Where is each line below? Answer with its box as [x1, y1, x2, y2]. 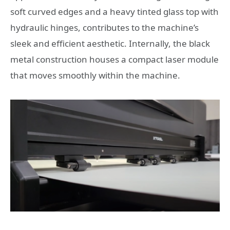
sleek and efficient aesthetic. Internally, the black [10, 37, 210, 50]
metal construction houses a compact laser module [10, 53, 219, 66]
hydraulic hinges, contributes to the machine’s [10, 22, 199, 34]
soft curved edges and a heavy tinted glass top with [10, 6, 219, 18]
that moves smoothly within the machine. [10, 69, 180, 82]
